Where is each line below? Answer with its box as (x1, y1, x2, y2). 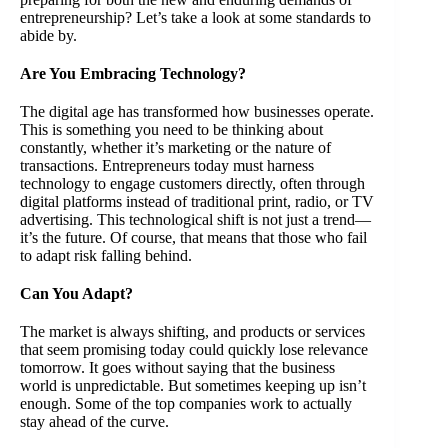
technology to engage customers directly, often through (20, 174, 365, 192)
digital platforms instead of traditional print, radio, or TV (20, 192, 374, 210)
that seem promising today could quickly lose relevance (20, 340, 368, 358)
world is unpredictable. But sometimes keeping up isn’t (20, 376, 366, 394)
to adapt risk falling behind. (20, 246, 196, 264)
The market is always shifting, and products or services (20, 322, 365, 340)
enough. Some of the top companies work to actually (20, 394, 352, 412)
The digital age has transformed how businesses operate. (20, 102, 374, 120)
